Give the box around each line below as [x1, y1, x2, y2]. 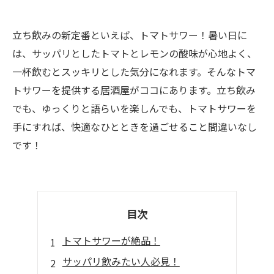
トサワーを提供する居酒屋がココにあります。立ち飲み [12, 83, 256, 97]
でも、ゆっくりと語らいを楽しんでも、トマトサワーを [12, 101, 256, 116]
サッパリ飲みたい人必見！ [62, 254, 180, 268]
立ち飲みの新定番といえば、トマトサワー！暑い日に [12, 28, 247, 42]
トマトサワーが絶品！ [62, 233, 160, 248]
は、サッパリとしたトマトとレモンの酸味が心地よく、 [12, 46, 257, 61]
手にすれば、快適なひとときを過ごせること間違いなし [12, 119, 257, 134]
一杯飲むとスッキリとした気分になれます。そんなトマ [12, 64, 256, 79]
